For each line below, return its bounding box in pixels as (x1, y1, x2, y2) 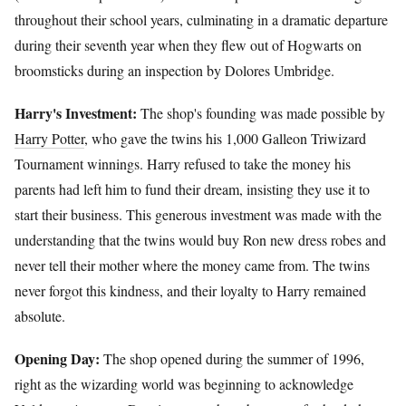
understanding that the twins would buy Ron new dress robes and (14, 230, 386, 250)
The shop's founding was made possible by (137, 103, 385, 123)
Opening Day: (14, 348, 100, 370)
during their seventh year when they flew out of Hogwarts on (14, 35, 362, 54)
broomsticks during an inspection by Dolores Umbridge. (14, 61, 334, 80)
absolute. (14, 306, 65, 326)
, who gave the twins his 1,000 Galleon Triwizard (84, 129, 366, 149)
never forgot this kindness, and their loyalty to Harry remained (14, 281, 366, 301)
